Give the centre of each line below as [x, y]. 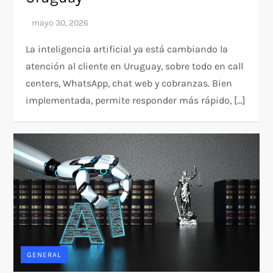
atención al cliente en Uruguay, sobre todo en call [135, 66]
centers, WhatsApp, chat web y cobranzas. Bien [129, 83]
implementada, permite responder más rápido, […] [136, 101]
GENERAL [44, 255]
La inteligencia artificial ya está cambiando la [127, 49]
